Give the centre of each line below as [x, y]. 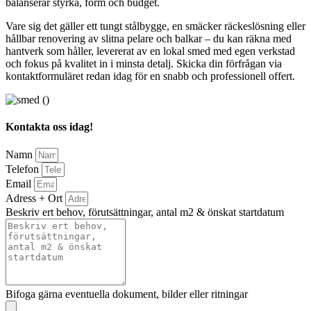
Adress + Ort [35, 199]
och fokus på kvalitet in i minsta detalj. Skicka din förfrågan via [144, 63]
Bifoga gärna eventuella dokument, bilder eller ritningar [127, 294]
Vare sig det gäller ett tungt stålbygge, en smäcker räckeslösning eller [155, 26]
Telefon [24, 169]
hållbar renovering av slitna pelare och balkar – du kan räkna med [149, 38]
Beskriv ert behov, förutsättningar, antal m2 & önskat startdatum [145, 212]
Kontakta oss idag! [49, 126]
